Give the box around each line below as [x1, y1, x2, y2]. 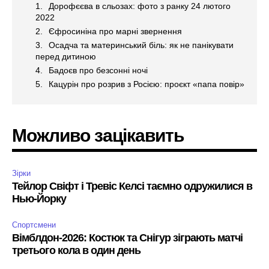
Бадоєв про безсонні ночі [49, 65, 148, 76]
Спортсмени [12, 220, 56, 230]
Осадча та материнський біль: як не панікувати [49, 40, 234, 50]
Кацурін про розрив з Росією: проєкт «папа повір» [49, 79, 244, 89]
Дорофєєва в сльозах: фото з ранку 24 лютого [49, 1, 231, 11]
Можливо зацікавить [12, 125, 184, 146]
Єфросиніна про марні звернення [49, 26, 182, 37]
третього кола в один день [12, 244, 141, 257]
